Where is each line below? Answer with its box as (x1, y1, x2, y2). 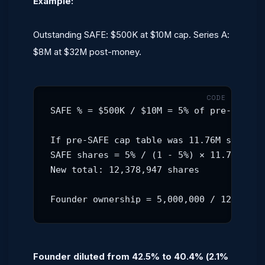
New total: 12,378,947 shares (50, 164, 199, 174)
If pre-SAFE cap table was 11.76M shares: (50, 135, 263, 145)
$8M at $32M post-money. (33, 47, 141, 57)
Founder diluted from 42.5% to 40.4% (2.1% (33, 251, 228, 262)
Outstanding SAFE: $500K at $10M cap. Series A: (33, 30, 230, 40)
